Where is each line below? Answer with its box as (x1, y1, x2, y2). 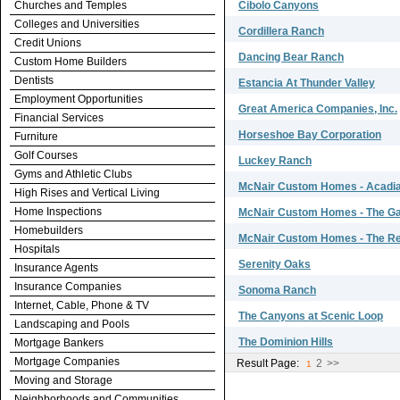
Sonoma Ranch (238, 284, 316, 296)
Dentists (14, 74, 54, 87)
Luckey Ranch (238, 154, 312, 167)
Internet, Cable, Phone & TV (14, 299, 149, 312)
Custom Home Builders (14, 55, 127, 68)
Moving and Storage (14, 374, 112, 387)
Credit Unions (14, 37, 81, 49)
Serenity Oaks (238, 258, 311, 271)
